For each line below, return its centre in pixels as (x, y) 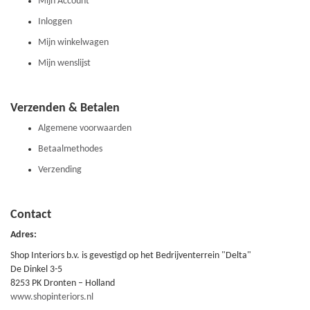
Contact (31, 215)
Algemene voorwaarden (85, 128)
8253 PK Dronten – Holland (63, 283)
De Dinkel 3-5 (36, 270)
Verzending (60, 170)
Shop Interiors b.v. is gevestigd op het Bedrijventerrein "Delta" (131, 256)
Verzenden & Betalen (65, 108)
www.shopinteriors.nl (52, 297)
